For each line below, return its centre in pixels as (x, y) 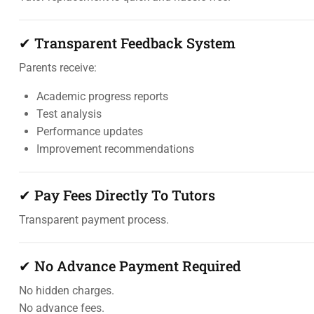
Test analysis (69, 114)
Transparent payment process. (94, 220)
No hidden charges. (67, 291)
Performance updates (90, 131)
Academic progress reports (102, 96)
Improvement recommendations (115, 149)
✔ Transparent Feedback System (127, 43)
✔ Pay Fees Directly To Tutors (117, 195)
